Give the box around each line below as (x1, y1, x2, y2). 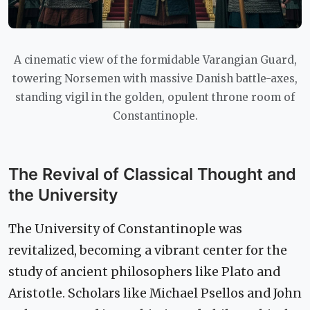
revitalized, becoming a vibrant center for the (8, 243, 287, 259)
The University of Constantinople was (8, 221, 242, 237)
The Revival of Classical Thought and (8, 164, 296, 185)
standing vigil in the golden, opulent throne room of (15, 91, 295, 104)
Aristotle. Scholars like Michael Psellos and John (8, 286, 302, 302)
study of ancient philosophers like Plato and (8, 264, 280, 280)
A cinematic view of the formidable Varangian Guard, (13, 53, 297, 67)
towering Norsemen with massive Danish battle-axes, (12, 72, 298, 86)
